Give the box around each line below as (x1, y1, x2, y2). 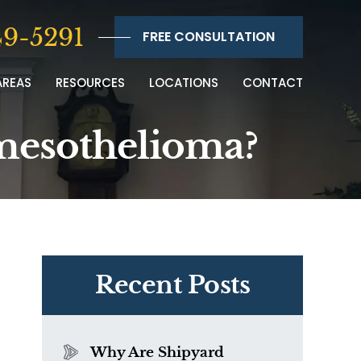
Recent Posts (95, 270, 250, 300)
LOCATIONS (149, 74, 218, 91)
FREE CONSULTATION (143, 27, 275, 46)
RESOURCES (56, 74, 125, 91)
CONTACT (243, 74, 303, 91)
